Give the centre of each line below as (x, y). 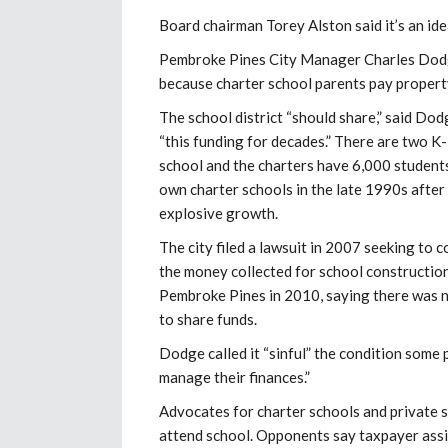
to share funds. (208, 318)
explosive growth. (218, 212)
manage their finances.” (234, 376)
